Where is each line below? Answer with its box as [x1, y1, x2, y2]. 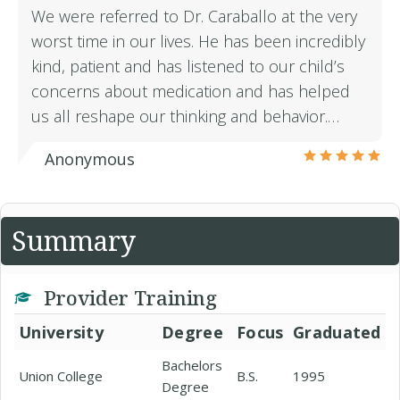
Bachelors [162, 356, 222, 374]
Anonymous [45, 148, 135, 170]
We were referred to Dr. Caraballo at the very [31, 5, 357, 27]
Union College [19, 367, 103, 385]
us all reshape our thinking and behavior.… [31, 105, 339, 127]
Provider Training [38, 284, 217, 311]
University [19, 321, 104, 343]
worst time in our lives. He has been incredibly [31, 30, 365, 52]
